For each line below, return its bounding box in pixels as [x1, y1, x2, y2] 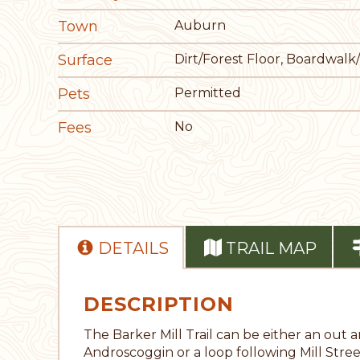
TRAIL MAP [225, 239, 317, 259]
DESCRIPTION [84, 292, 234, 317]
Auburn [174, 17, 226, 33]
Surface [58, 51, 112, 69]
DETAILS [97, 239, 169, 259]
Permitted [174, 84, 241, 100]
